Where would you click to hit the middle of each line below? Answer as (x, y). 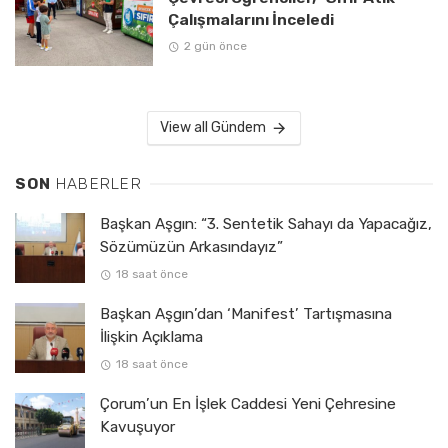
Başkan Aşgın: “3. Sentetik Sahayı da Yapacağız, (266, 224)
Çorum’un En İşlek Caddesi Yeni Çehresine (248, 404)
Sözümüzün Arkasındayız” (191, 247)
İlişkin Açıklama (151, 337)
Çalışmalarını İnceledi (250, 19)
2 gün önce (215, 45)
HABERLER (98, 184)
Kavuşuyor (137, 427)
